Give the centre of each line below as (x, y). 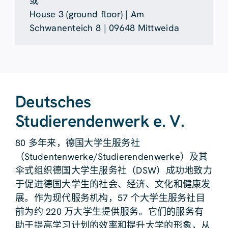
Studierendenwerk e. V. (100, 121)
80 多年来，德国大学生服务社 (78, 142)
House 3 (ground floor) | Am (87, 14)
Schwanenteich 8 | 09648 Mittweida (105, 27)
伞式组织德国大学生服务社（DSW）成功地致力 (113, 170)
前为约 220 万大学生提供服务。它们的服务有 (109, 211)
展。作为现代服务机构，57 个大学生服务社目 (110, 197)
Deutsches (53, 102)
